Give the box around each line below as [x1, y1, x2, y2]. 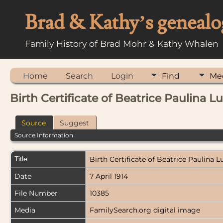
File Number [14, 189, 58, 198]
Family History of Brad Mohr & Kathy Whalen [25, 38, 219, 49]
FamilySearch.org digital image [90, 206, 202, 215]
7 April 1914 [90, 172, 130, 181]
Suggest [60, 118, 89, 127]
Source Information [14, 131, 74, 139]
